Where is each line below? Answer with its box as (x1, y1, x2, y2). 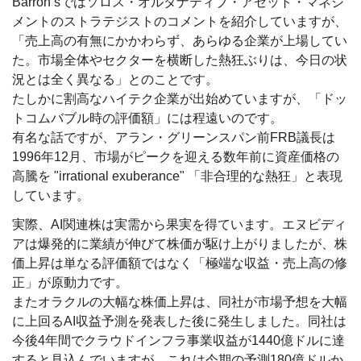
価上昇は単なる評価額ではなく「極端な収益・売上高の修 (12, 255, 347, 270)
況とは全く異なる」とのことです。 (12, 72, 218, 86)
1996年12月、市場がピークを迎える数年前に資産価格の (12, 149, 339, 164)
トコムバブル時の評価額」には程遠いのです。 (12, 110, 283, 125)
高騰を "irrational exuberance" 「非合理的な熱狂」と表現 (12, 168, 342, 183)
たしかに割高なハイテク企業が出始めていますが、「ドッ (12, 91, 347, 106)
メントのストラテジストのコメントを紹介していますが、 (12, 14, 347, 28)
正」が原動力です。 (12, 275, 128, 289)
